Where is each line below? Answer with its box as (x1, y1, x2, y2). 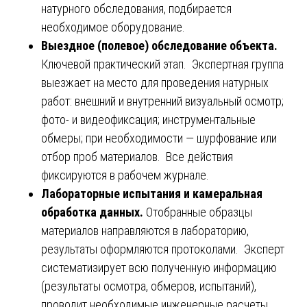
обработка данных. (41, 204, 146, 219)
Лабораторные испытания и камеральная (41, 186, 262, 201)
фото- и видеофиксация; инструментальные (41, 112, 256, 127)
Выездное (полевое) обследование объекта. (41, 38, 278, 53)
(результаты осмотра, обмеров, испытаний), (41, 278, 256, 293)
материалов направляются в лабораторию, (41, 223, 249, 238)
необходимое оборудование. (41, 19, 185, 34)
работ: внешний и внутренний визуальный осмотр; (41, 93, 284, 108)
